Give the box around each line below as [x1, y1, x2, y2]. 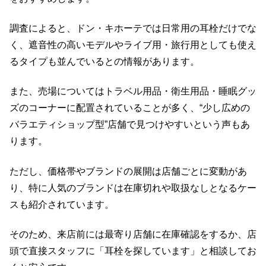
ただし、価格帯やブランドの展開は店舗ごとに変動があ [9, 166, 247, 176]
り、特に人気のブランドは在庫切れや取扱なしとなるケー [9, 182, 256, 193]
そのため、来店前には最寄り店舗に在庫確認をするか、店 [9, 229, 256, 240]
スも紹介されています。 [9, 199, 114, 210]
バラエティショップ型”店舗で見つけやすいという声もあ [9, 119, 250, 130]
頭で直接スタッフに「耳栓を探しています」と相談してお [9, 246, 256, 256]
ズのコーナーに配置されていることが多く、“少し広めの [9, 103, 250, 113]
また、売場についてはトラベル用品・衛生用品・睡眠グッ [9, 86, 256, 97]
